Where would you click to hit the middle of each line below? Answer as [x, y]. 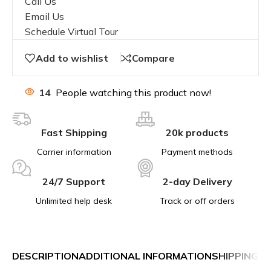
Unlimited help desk [74, 201]
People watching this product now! [133, 92]
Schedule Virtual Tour [71, 31]
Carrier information [74, 152]
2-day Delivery [197, 181]
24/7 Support [74, 181]
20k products [197, 132]
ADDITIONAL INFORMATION [145, 256]
